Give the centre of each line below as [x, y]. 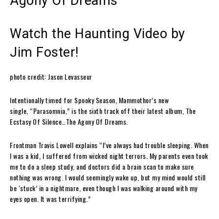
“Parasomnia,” [50, 110]
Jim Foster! [44, 52]
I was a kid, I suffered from [49, 155]
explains [86, 145]
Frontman [24, 145]
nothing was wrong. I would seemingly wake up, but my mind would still [108, 177]
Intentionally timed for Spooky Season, [63, 100]
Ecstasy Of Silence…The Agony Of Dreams [68, 121]
